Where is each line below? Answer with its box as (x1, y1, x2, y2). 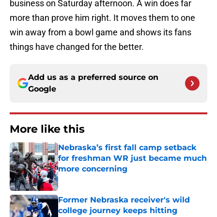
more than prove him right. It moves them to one (10, 13, 195, 23)
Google (28, 84, 56, 94)
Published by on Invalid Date (58, 174, 142, 183)
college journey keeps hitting (58, 206, 177, 216)
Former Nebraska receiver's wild (58, 195, 190, 205)
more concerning (58, 164, 127, 174)
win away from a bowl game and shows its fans (10, 27, 191, 38)
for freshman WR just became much (58, 154, 207, 163)
